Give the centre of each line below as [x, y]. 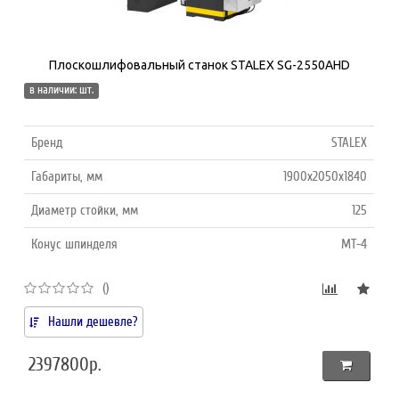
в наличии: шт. [62, 90]
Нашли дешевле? [94, 321]
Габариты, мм [67, 176]
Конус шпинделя [75, 244]
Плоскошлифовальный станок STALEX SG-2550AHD [199, 65]
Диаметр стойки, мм [85, 210]
